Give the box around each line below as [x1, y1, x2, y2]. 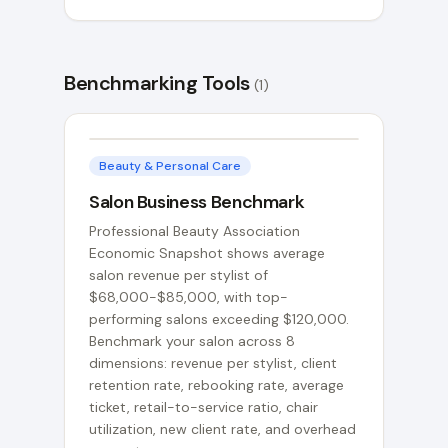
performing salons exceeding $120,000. [89, 310, 349, 328]
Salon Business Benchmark [89, 190, 305, 214]
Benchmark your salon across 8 [89, 332, 295, 350]
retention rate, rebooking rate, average [89, 376, 344, 394]
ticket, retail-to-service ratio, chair [89, 398, 318, 416]
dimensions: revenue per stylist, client [89, 354, 337, 372]
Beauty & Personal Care [99, 158, 241, 174]
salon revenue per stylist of [89, 266, 268, 284]
